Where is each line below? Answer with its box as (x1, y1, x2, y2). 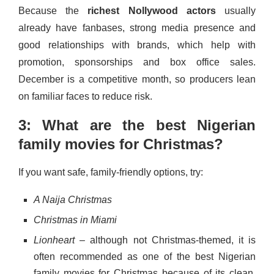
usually (215, 6, 256, 17)
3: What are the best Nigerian (18, 117, 256, 134)
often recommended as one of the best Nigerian (34, 251, 256, 262)
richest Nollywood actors (87, 6, 216, 17)
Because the (18, 6, 88, 17)
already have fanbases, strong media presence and (18, 23, 256, 34)
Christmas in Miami (34, 215, 117, 226)
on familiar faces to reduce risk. (18, 91, 152, 102)
